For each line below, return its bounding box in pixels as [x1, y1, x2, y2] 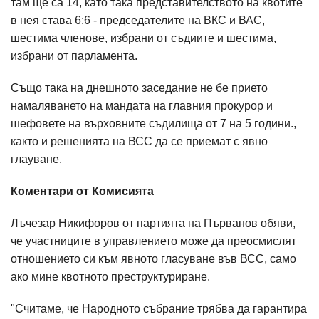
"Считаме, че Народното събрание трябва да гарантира [11, 303, 307, 315]
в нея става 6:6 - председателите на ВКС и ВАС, [11, 14, 265, 26]
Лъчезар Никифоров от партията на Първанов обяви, [11, 217, 296, 229]
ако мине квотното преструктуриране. [11, 271, 213, 283]
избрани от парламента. [11, 50, 137, 62]
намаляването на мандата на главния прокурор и [11, 100, 273, 112]
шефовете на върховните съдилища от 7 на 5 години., [11, 117, 296, 130]
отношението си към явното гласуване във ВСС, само [11, 253, 296, 265]
